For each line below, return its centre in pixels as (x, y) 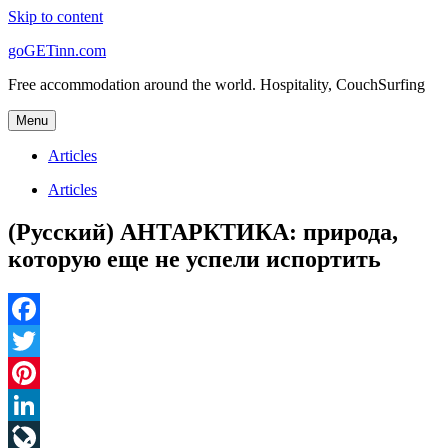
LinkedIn (37, 436)
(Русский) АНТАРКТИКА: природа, (203, 231)
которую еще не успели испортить (194, 258)
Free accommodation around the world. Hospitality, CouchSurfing (216, 84)
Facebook (39, 340)
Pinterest (35, 404)
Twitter (30, 372)
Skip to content (55, 16)
